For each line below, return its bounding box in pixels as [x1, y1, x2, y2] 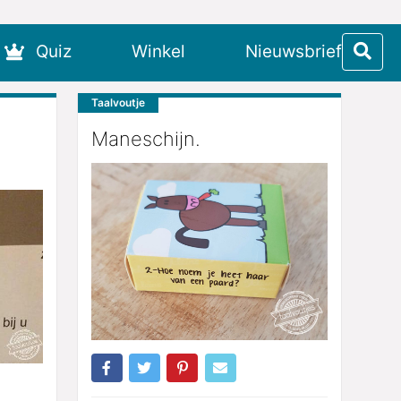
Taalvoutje [90, 96, 145, 109]
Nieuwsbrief [245, 41, 342, 63]
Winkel [132, 41, 185, 63]
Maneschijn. [90, 127, 200, 151]
